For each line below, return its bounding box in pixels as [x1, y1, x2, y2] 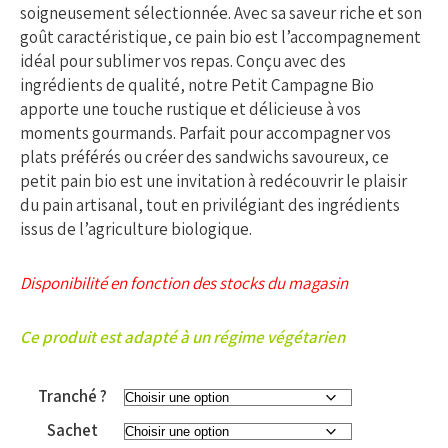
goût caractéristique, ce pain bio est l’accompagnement [20, 26, 421, 48]
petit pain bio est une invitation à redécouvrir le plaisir [20, 170, 407, 192]
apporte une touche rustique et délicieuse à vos [20, 98, 361, 120]
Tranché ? [37, 385, 107, 407]
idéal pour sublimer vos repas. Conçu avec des [20, 50, 346, 72]
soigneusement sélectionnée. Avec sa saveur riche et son [20, 2, 422, 24]
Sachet [46, 419, 98, 441]
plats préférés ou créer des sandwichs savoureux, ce [20, 146, 389, 168]
